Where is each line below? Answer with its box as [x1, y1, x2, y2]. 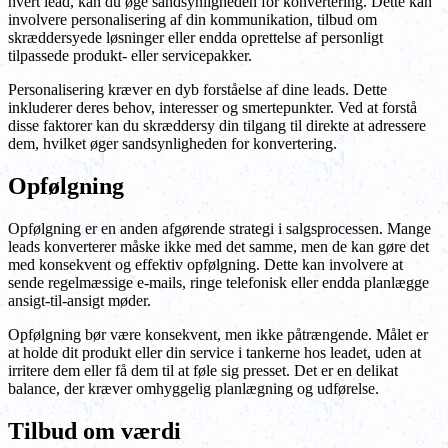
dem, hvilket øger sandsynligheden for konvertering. [8, 135, 337, 153]
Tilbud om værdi [8, 417, 181, 444]
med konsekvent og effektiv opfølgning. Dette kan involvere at [8, 255, 403, 273]
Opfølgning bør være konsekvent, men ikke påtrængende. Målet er [8, 325, 428, 343]
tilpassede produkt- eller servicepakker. [8, 47, 252, 65]
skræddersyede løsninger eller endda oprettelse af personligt [8, 29, 383, 47]
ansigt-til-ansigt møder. [8, 291, 151, 309]
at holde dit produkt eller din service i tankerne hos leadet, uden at [8, 343, 421, 361]
